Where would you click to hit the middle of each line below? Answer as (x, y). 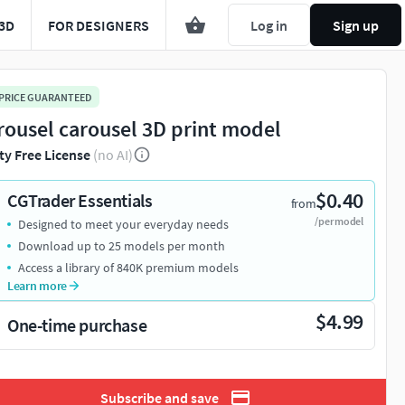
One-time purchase (77, 325)
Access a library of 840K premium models (128, 268)
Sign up (356, 25)
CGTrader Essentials (80, 201)
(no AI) (113, 155)
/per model (339, 221)
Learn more (38, 286)
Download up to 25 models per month (122, 246)
